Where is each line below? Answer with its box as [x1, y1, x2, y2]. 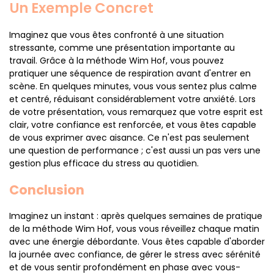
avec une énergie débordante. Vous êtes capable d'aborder [9, 235, 265, 248]
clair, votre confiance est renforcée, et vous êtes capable [9, 119, 256, 131]
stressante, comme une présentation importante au [9, 42, 235, 54]
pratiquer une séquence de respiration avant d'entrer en [9, 67, 251, 80]
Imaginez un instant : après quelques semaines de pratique [9, 210, 262, 222]
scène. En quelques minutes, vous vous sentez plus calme [9, 80, 257, 92]
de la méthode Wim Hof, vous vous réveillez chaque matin [9, 223, 259, 235]
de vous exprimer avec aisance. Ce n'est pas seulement [9, 131, 250, 144]
